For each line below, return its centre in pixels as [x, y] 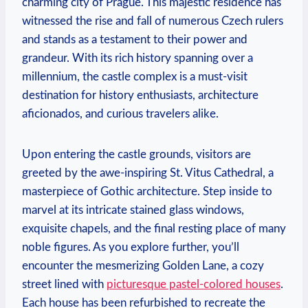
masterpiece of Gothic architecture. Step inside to [147, 191]
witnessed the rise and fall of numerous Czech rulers [153, 21]
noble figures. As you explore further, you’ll [131, 247]
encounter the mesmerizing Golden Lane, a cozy [143, 265]
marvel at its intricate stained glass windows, [133, 210]
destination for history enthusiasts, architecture [140, 95]
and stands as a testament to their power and [135, 39]
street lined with [64, 284]
